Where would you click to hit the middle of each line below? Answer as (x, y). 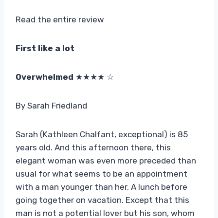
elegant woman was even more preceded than (106, 160)
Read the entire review (60, 19)
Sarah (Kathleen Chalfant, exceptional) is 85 (102, 134)
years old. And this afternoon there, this (93, 147)
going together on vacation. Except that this (102, 200)
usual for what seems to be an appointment (101, 173)
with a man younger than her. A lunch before (101, 187)
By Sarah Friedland (51, 105)
